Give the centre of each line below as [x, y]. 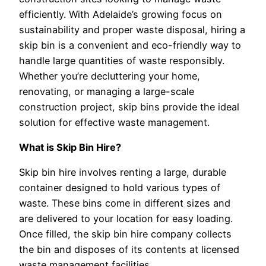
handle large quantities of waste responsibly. [122, 60]
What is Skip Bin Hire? [70, 147]
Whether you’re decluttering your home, [110, 76]
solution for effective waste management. [114, 122]
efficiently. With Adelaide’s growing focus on [121, 14]
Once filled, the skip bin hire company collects [125, 234]
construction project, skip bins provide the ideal [129, 107]
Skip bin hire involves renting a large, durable [123, 172]
